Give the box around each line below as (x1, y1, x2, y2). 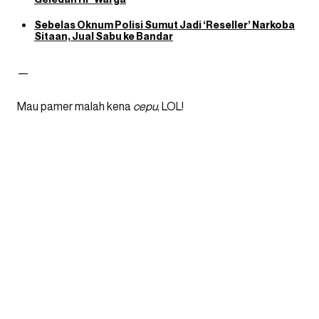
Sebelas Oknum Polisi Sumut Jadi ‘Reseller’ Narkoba (34, 19, 295, 31)
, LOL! (157, 99, 184, 113)
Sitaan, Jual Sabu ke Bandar (34, 30, 173, 42)
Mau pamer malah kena (17, 99, 133, 113)
